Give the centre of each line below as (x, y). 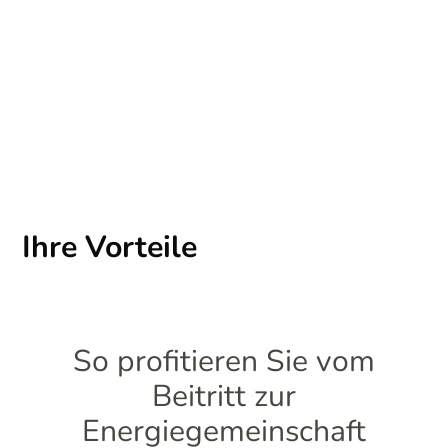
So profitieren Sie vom (224, 361)
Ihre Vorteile (110, 246)
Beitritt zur (224, 396)
